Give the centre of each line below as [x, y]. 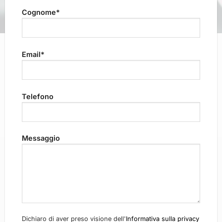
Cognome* [41, 12]
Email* [33, 54]
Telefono [38, 96]
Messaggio [41, 138]
